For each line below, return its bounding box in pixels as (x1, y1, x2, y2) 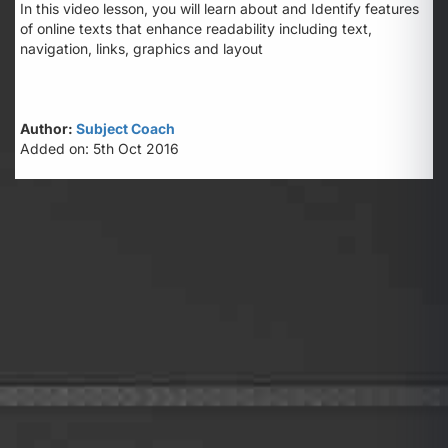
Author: (20, 120, 76, 137)
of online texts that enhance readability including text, (20, 20, 372, 37)
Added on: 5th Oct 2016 (20, 140, 179, 157)
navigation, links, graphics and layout (20, 40, 263, 57)
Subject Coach (76, 120, 175, 137)
